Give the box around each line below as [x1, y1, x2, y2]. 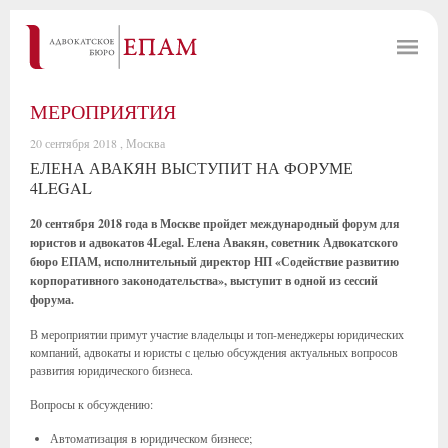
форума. [30, 291, 74, 308]
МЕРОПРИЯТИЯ [30, 98, 176, 125]
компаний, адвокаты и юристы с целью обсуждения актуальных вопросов [30, 344, 398, 360]
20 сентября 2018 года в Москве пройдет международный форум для [30, 215, 400, 232]
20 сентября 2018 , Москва [30, 135, 165, 151]
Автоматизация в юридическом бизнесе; [50, 430, 252, 446]
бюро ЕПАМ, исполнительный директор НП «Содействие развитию [30, 253, 399, 270]
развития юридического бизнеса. [30, 362, 193, 378]
